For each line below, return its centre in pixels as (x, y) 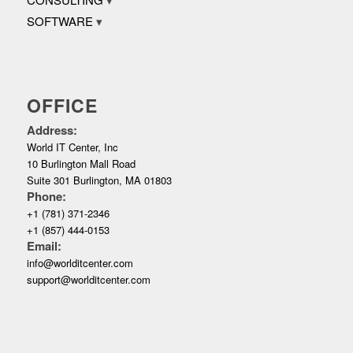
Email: (44, 246)
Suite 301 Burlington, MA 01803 (99, 180)
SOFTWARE (59, 21)
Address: (52, 130)
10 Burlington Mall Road (81, 164)
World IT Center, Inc (72, 147)
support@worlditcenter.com (88, 280)
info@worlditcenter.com (80, 263)
